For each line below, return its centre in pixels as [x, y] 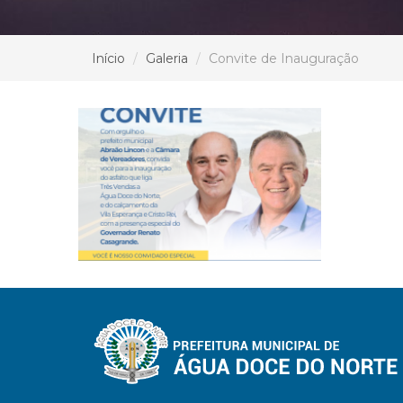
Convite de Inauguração [284, 58]
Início [108, 58]
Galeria [167, 58]
